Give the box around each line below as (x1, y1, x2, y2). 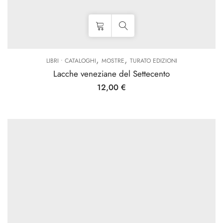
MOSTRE (101, 56, 124, 65)
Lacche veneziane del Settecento (53, 68, 170, 80)
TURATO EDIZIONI (129, 56, 177, 65)
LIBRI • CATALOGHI (46, 56, 96, 65)
